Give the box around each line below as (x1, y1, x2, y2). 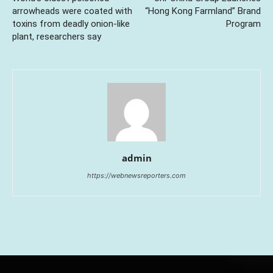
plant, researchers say (12, 30, 101, 42)
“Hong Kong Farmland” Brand (145, 5, 261, 16)
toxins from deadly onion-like (12, 18, 130, 29)
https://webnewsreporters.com (87, 171, 186, 180)
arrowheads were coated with (12, 5, 132, 16)
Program (226, 18, 261, 29)
